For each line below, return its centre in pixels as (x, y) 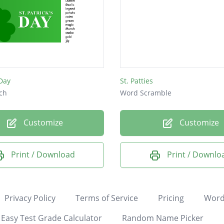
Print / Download (43, 155)
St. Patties (136, 81)
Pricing (171, 198)
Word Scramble (146, 93)
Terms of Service (106, 198)
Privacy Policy (30, 198)
